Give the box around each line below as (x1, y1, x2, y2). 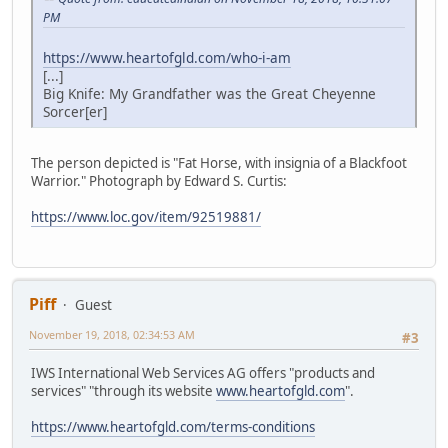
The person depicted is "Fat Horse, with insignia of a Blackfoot (31, 153, 407, 172)
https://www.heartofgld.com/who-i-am (43, 47, 291, 67)
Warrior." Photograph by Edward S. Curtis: (31, 171, 287, 190)
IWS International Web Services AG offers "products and (31, 363, 375, 382)
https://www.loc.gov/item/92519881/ (31, 207, 261, 226)
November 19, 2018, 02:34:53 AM (29, 327, 195, 343)
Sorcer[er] (43, 101, 107, 121)
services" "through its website (31, 381, 216, 400)
